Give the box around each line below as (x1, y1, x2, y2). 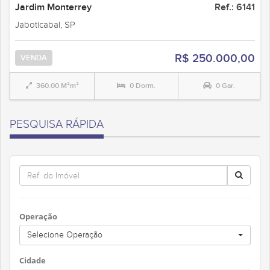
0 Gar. (216, 81, 235, 90)
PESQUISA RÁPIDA (10, 118, 104, 130)
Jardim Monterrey (15, 2, 92, 13)
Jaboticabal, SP (15, 20, 75, 30)
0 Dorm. (130, 81, 155, 90)
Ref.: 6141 (215, 2, 255, 13)
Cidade (19, 255, 46, 266)
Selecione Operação (27, 230, 102, 239)
